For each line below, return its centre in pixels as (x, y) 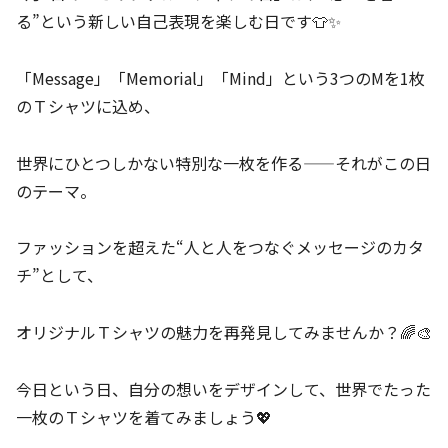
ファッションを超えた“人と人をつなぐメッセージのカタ (220, 247)
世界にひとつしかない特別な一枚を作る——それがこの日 (223, 162)
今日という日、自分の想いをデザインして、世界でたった (223, 388)
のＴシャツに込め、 (88, 105)
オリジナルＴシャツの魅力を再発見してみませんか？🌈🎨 (224, 332)
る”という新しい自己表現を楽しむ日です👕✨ (178, 20)
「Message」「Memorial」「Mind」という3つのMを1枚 (220, 77)
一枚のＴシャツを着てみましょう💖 (144, 416)
